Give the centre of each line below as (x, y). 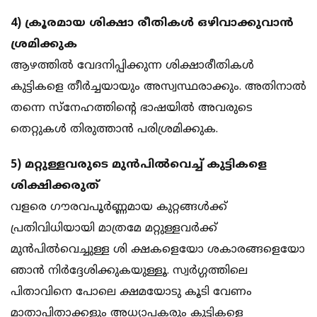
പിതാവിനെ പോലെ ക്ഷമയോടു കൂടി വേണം (131, 293)
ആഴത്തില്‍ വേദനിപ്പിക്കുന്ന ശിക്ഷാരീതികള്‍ (132, 66)
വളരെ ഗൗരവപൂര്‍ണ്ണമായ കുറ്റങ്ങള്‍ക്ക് (119, 208)
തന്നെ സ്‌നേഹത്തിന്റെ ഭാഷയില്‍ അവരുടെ (132, 109)
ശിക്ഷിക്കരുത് (55, 186)
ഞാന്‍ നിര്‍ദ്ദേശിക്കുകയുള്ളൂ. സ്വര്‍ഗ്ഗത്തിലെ (129, 271)
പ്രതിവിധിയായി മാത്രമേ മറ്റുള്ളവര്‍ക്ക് (114, 229)
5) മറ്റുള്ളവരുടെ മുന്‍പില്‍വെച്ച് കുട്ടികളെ (139, 165)
